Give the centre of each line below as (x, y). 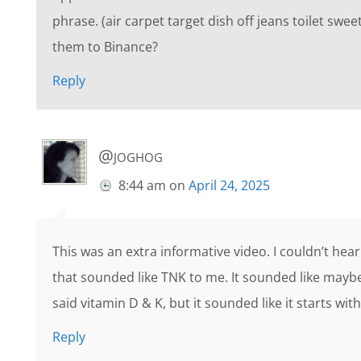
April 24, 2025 (229, 186)
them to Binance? (105, 47)
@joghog (131, 156)
